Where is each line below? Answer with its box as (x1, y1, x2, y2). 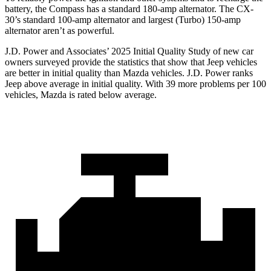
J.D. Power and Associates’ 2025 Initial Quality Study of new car (5, 46, 253, 57)
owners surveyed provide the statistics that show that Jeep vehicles (5, 57, 257, 68)
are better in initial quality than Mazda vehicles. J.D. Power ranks (5, 68, 253, 79)
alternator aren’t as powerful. (5, 25, 114, 36)
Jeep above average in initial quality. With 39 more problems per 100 (5, 79, 266, 90)
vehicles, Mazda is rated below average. (5, 90, 157, 100)
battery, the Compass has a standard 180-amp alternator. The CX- (5, 4, 253, 15)
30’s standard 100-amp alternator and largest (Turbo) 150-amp (5, 15, 241, 25)
